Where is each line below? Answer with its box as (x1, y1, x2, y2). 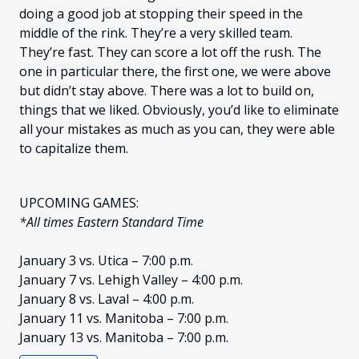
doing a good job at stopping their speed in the (19, 5, 303, 23)
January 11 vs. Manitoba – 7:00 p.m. (19, 309, 228, 328)
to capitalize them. (19, 139, 128, 158)
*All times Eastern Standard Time (19, 213, 204, 232)
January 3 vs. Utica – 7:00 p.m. (19, 252, 193, 270)
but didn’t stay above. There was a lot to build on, (19, 82, 314, 100)
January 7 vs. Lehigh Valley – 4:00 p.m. (19, 271, 243, 289)
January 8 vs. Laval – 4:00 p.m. (19, 290, 194, 309)
